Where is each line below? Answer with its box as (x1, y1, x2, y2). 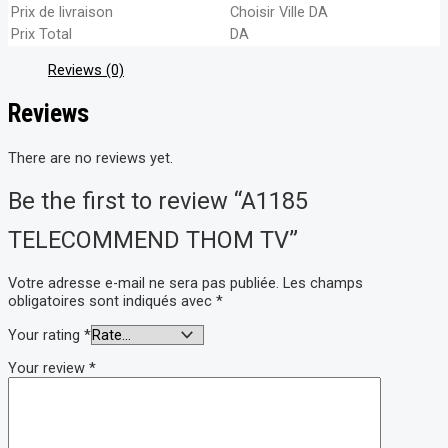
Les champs (283, 274, 363, 293)
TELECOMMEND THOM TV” (8, 225, 298, 254)
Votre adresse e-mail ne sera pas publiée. (8, 274, 279, 293)
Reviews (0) (48, 60, 124, 79)
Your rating (8, 325, 84, 344)
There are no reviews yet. (8, 149, 173, 168)
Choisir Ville (230, 2, 309, 21)
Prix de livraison (11, 2, 113, 21)
